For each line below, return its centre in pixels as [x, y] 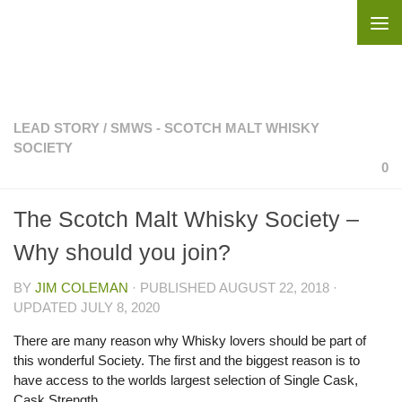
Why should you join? [122, 252]
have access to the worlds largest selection [141, 380]
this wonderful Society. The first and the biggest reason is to [187, 360]
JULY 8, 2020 [120, 307]
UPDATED [47, 307]
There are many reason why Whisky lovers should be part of [190, 341]
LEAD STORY [57, 128]
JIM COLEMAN [82, 288]
